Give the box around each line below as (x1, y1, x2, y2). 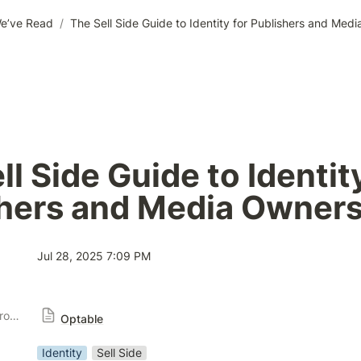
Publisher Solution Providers (10, 309, 19, 322)
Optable (60, 312, 104, 326)
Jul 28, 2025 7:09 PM (37, 249, 151, 263)
